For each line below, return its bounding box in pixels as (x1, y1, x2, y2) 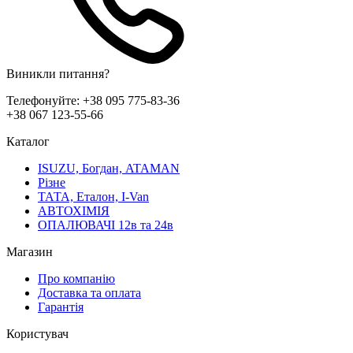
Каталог (6, 134, 50, 148)
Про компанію (38, 271, 115, 285)
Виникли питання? (6, 66, 110, 80)
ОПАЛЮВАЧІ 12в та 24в (38, 217, 173, 232)
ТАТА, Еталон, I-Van (38, 189, 149, 203)
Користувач (6, 326, 69, 340)
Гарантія (38, 299, 84, 314)
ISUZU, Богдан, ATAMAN (38, 161, 180, 175)
